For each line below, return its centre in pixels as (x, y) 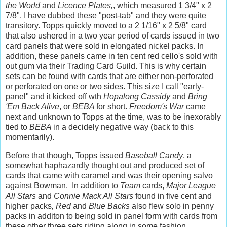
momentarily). (30, 137)
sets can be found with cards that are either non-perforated (109, 76)
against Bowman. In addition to (63, 185)
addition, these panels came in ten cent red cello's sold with (112, 56)
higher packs (29, 206)
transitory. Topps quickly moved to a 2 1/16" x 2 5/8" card (106, 25)
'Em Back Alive (32, 106)
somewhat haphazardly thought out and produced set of (105, 165)
